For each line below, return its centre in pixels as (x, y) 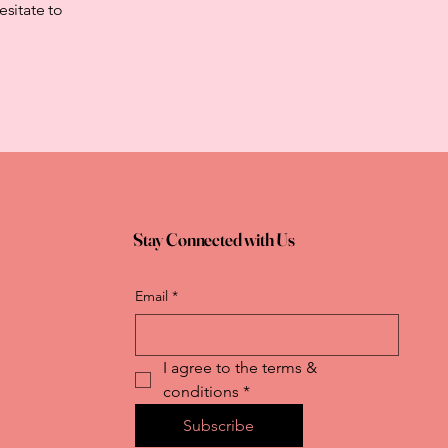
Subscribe (219, 425)
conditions (200, 391)
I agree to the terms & (239, 367)
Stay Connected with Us (214, 239)
